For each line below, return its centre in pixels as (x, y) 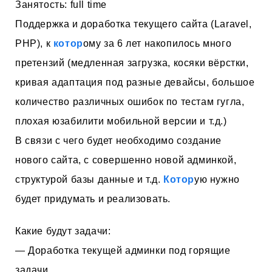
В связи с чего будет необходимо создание (119, 140)
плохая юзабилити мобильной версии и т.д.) (121, 121)
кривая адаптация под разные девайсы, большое (135, 82)
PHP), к (34, 43)
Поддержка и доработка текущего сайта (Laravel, (134, 24)
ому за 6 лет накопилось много (157, 43)
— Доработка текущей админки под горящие (123, 250)
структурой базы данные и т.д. (90, 179)
